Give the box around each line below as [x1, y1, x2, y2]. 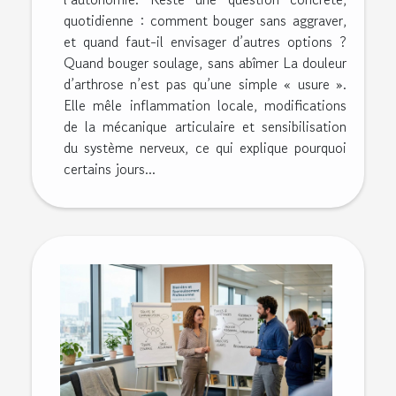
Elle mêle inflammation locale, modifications [64, 94, 346, 116]
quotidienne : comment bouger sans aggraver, [64, 9, 346, 31]
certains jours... [64, 157, 156, 179]
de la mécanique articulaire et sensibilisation [64, 115, 346, 137]
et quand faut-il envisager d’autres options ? [64, 30, 346, 52]
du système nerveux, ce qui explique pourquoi [64, 136, 346, 158]
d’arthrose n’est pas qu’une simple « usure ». [64, 72, 346, 95]
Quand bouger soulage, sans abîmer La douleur [64, 51, 346, 73]
